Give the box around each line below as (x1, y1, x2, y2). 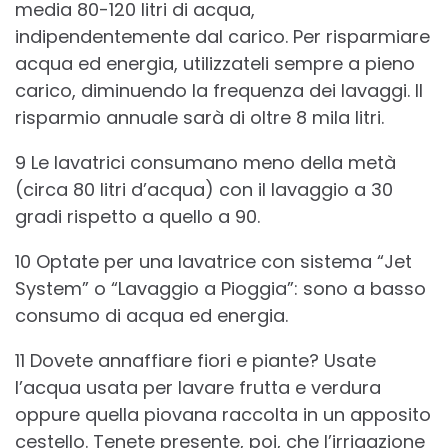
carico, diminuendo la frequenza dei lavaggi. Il (15, 78, 423, 104)
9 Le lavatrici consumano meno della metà (15, 150, 396, 176)
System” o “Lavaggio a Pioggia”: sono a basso (15, 276, 426, 302)
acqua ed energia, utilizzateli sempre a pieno (15, 51, 415, 77)
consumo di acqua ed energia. (15, 303, 288, 329)
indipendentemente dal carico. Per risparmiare (15, 24, 430, 50)
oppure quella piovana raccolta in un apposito (15, 402, 431, 428)
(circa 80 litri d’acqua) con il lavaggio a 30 (15, 177, 393, 203)
